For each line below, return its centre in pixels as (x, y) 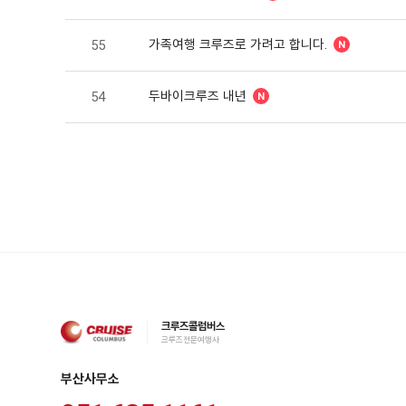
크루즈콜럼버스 (193, 326)
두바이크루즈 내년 (198, 96)
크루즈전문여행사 (191, 339)
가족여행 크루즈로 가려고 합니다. (238, 44)
